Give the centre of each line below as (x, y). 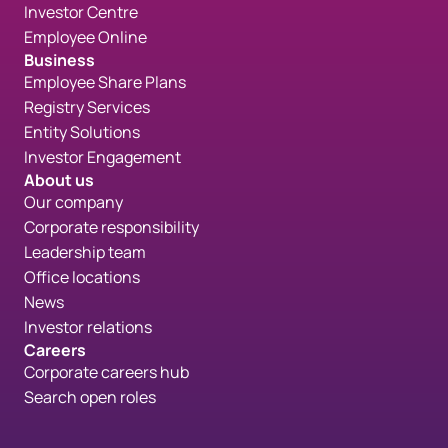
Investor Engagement (102, 157)
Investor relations (88, 327)
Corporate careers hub (106, 372)
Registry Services (87, 107)
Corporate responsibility (111, 227)
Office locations (82, 277)
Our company (73, 202)
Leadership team (85, 252)
